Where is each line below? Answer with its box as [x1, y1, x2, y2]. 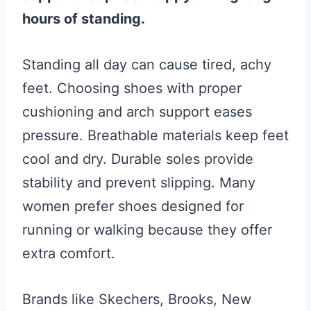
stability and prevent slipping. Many [22, 174, 255, 191]
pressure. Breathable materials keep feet [22, 127, 289, 144]
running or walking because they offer [22, 221, 272, 238]
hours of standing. [22, 10, 145, 27]
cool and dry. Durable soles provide [22, 151, 253, 167]
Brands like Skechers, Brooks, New [22, 291, 251, 308]
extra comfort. [22, 245, 115, 262]
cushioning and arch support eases [22, 103, 252, 120]
